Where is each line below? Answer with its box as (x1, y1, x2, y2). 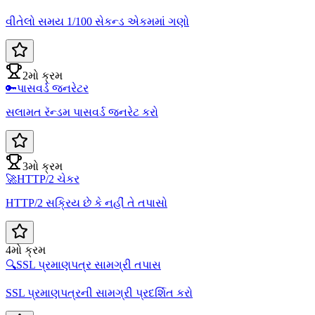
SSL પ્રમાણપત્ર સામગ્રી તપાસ (16, 259, 161, 271)
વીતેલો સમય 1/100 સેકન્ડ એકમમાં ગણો (6, 15, 189, 28)
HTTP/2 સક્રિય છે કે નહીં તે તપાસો (6, 197, 167, 210)
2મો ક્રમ (22, 70, 63, 82)
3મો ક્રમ (22, 160, 63, 173)
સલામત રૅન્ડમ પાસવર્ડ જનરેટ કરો (6, 106, 158, 119)
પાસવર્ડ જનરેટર (17, 82, 89, 95)
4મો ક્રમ (6, 244, 46, 257)
